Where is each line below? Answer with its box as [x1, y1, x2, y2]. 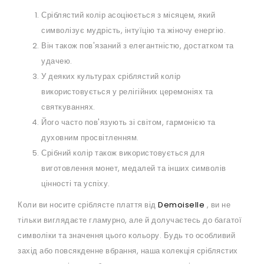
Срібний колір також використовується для [41, 147, 204, 159]
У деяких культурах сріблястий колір [41, 71, 181, 82]
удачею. [41, 55, 72, 67]
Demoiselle [158, 199, 204, 211]
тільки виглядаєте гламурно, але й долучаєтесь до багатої [18, 214, 242, 226]
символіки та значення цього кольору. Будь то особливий [18, 230, 235, 242]
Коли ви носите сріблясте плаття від [18, 199, 158, 211]
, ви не [204, 199, 230, 211]
